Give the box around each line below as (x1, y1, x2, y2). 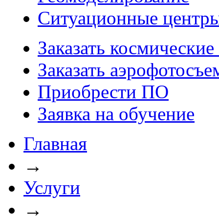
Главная (23, 133, 87, 154)
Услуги (23, 177, 80, 198)
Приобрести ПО (38, 81, 169, 102)
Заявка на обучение (38, 103, 195, 124)
